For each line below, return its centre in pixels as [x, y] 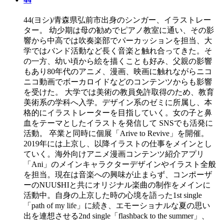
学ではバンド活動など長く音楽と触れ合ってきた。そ [118, 51]
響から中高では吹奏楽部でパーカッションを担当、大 [118, 40]
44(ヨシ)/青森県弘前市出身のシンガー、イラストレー [117, 20]
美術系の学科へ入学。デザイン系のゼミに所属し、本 [118, 102]
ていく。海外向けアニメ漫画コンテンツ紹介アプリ [114, 154]
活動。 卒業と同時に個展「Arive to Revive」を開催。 [116, 133]
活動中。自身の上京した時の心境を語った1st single [113, 195]
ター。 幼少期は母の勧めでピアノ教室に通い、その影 [119, 30]
